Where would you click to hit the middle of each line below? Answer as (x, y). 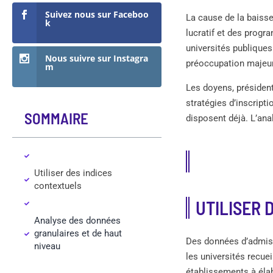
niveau (47, 246)
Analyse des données (77, 221)
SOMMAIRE (56, 118)
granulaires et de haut (78, 234)
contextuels (58, 186)
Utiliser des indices (73, 173)
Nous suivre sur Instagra (97, 58)
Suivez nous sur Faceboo (97, 14)
